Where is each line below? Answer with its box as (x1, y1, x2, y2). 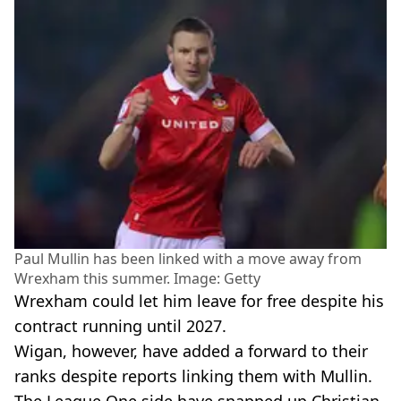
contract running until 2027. (14, 314, 226, 337)
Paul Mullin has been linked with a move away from (14, 248, 362, 269)
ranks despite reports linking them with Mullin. (14, 364, 372, 387)
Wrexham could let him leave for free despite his (14, 289, 384, 311)
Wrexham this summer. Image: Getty (14, 268, 260, 288)
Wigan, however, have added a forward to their (14, 339, 368, 362)
